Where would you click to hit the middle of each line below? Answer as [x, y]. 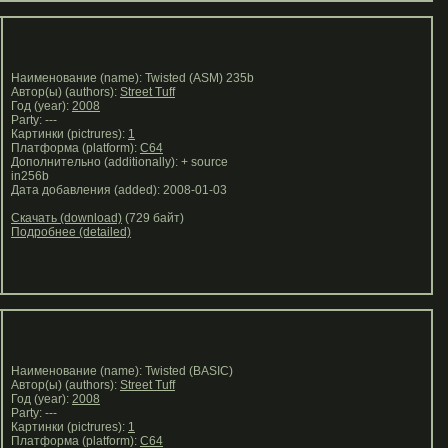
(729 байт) [153, 218]
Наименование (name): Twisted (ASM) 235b [129, 78]
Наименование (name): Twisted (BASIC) [119, 371]
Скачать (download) [66, 218]
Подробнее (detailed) [71, 232]
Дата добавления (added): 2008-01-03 [116, 190]
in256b [28, 176]
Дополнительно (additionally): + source [116, 162]
